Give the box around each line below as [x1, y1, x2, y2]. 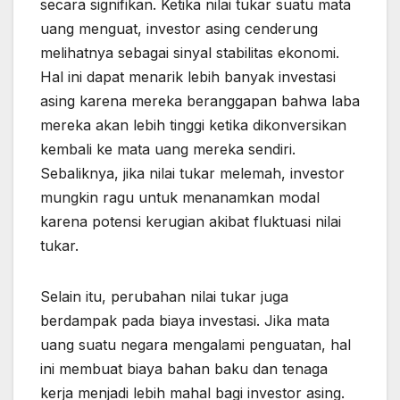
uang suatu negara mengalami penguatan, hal [40, 336, 351, 354]
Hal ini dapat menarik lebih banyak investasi [40, 68, 336, 87]
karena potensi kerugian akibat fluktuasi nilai [40, 212, 341, 231]
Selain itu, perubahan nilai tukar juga [40, 287, 288, 306]
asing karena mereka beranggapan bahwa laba [40, 92, 360, 111]
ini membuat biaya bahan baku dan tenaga [40, 360, 328, 379]
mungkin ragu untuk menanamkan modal [40, 188, 320, 207]
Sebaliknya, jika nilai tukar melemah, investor [40, 164, 345, 183]
